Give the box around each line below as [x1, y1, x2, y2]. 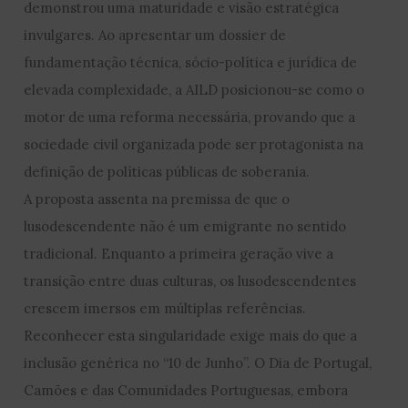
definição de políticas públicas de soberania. [24, 162, 311, 180]
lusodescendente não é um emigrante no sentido [24, 217, 347, 235]
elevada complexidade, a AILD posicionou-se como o [24, 80, 365, 98]
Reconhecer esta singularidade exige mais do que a [24, 326, 358, 344]
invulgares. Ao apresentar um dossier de [24, 25, 287, 44]
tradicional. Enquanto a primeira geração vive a [24, 244, 334, 262]
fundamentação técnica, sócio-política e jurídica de [24, 53, 358, 71]
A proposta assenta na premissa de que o [24, 189, 291, 208]
